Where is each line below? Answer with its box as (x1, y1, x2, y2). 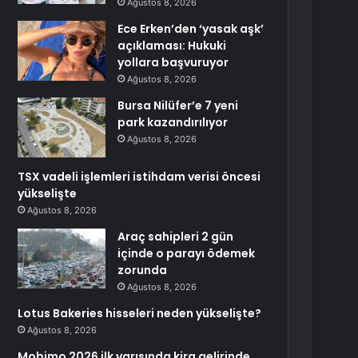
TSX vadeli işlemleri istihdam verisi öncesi (18, 169, 261, 185)
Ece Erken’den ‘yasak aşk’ (117, 21, 265, 37)
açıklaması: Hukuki (117, 38, 227, 54)
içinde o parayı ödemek (117, 245, 256, 261)
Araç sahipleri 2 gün (117, 229, 234, 245)
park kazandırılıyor (117, 114, 229, 130)
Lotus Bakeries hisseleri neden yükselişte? (18, 305, 262, 321)
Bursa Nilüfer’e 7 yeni (117, 97, 239, 113)
